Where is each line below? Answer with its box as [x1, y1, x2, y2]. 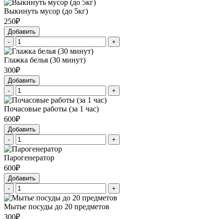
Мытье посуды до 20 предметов [4, 202, 109, 211]
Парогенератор [4, 153, 54, 162]
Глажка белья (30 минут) [4, 56, 86, 65]
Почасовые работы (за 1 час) [4, 105, 99, 113]
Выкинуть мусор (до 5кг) [4, 7, 88, 16]
